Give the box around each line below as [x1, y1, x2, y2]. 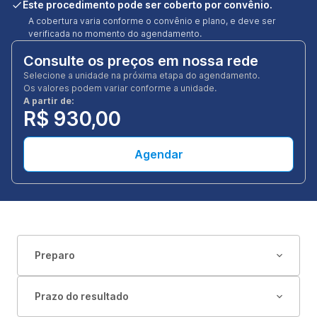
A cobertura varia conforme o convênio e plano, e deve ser [28, 16, 276, 26]
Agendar [134, 147, 183, 161]
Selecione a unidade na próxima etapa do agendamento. [23, 70, 260, 81]
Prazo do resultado [35, 290, 129, 302]
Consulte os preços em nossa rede [23, 52, 258, 69]
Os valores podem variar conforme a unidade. [23, 83, 217, 93]
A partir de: [23, 96, 74, 106]
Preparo [35, 249, 75, 261]
